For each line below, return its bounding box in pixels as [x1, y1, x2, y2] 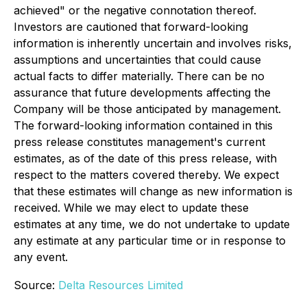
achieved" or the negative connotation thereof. [14, 3, 256, 17]
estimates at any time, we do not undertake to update [14, 217, 290, 231]
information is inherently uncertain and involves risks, [14, 36, 292, 50]
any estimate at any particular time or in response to [14, 234, 286, 247]
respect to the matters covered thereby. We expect [14, 168, 279, 182]
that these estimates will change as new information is [14, 184, 293, 198]
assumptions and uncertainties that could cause [14, 53, 261, 66]
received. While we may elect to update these [14, 201, 249, 214]
